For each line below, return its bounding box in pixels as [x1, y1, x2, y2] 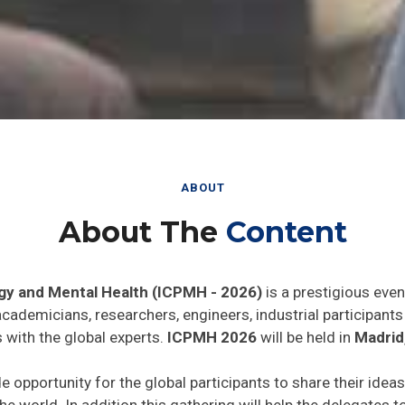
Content [225, 212, 347, 248]
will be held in [256, 326, 351, 344]
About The [58, 212, 226, 248]
